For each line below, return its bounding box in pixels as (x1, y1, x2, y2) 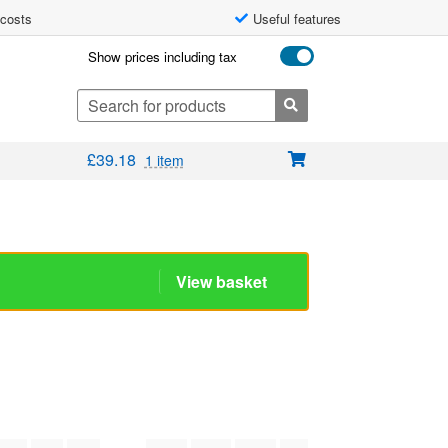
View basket (176, 270, 268, 294)
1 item (144, 150, 184, 171)
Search (75, 89, 121, 109)
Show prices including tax (87, 47, 237, 66)
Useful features (252, 8, 341, 28)
